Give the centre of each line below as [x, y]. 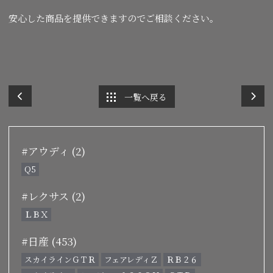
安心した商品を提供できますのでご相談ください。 [114, 18]
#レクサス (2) [53, 196]
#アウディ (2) [53, 151]
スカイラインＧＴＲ [60, 259]
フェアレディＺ [131, 259]
